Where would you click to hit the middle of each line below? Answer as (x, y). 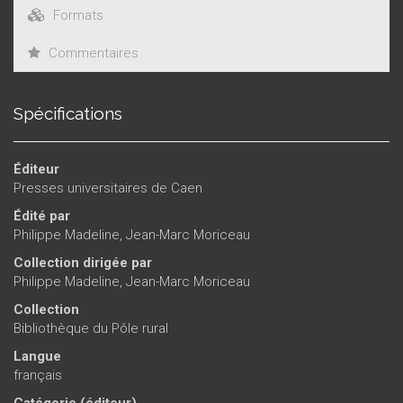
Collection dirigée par (83, 263)
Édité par (42, 216)
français (38, 375)
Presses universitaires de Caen (108, 188)
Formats (76, 15)
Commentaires (92, 53)
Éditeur (36, 169)
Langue (37, 356)
